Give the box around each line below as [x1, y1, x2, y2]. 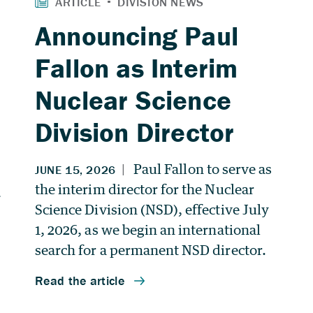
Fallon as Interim [35, 50, 238, 85]
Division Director [35, 115, 235, 149]
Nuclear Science [35, 82, 231, 117]
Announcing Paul [35, 18, 238, 52]
